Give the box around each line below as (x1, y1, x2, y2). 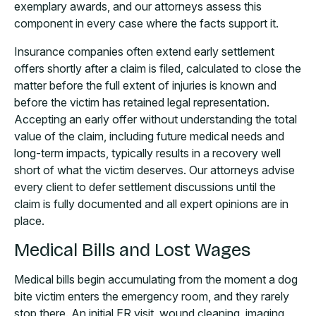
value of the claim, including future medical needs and (14, 129, 284, 144)
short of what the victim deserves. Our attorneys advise (14, 163, 295, 178)
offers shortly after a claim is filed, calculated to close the (14, 61, 301, 76)
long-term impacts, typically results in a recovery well (14, 146, 281, 161)
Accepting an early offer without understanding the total (14, 112, 297, 127)
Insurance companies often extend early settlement (14, 44, 274, 59)
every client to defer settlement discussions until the (14, 180, 276, 195)
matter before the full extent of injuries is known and (14, 78, 276, 93)
